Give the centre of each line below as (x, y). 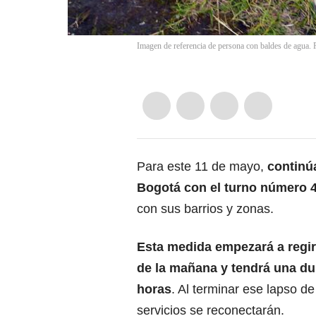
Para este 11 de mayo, (202, 167)
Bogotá (159, 188)
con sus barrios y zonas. (205, 209)
